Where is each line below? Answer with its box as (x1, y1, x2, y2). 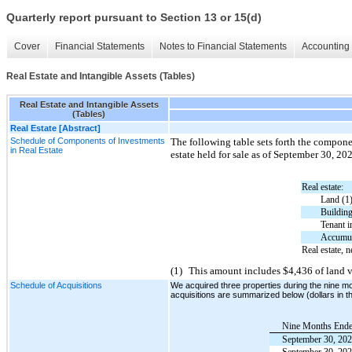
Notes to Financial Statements (159, 41, 287, 53)
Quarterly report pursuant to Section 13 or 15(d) (6, 11, 262, 24)
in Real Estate (10, 145, 63, 155)
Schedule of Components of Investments (10, 135, 165, 145)
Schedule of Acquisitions (10, 280, 102, 290)
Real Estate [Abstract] (10, 123, 101, 133)
